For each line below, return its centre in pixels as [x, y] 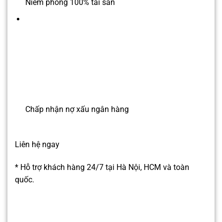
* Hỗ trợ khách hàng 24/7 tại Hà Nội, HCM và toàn [102, 167]
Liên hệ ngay [37, 144]
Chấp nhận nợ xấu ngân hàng [77, 110]
